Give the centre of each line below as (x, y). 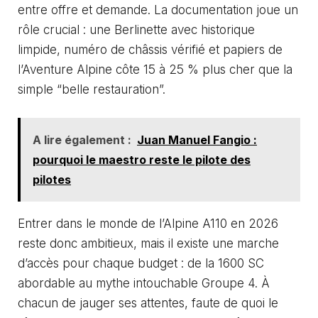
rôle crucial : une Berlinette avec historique (136, 30)
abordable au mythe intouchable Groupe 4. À (144, 283)
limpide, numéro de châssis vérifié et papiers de (150, 50)
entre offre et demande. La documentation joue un (158, 10)
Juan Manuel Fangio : (197, 139)
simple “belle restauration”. (92, 90)
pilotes (52, 179)
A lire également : (82, 139)
